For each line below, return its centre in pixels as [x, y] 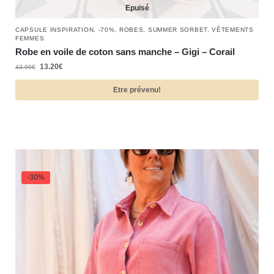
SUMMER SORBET [177, 30]
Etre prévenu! [137, 90]
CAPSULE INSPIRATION [55, 30]
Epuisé [137, 8]
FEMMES [30, 39]
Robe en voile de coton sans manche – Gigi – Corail [125, 52]
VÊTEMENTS [233, 30]
